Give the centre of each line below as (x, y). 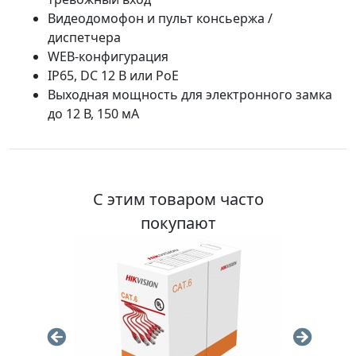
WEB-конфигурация (108, 56)
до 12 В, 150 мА (93, 114)
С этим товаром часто (178, 199)
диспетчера (84, 37)
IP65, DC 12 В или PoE (113, 75)
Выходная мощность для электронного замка (190, 95)
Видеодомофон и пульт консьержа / (160, 18)
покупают (178, 223)
